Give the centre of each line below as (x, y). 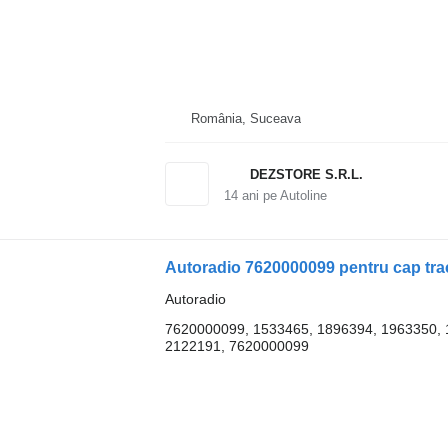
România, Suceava (245, 118)
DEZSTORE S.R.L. (306, 174)
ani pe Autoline (282, 195)
